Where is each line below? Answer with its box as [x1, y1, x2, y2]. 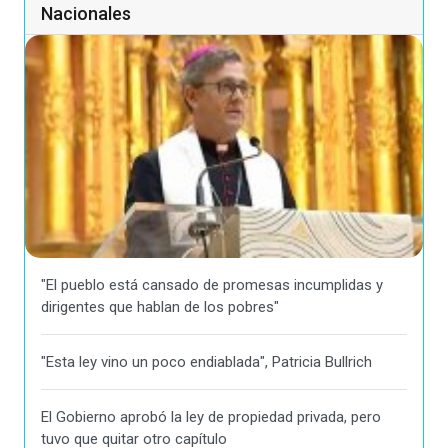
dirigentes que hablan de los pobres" [41, 297, 279, 316]
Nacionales [41, 3, 131, 25]
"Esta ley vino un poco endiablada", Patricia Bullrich [41, 352, 372, 371]
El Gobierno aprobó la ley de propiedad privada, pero [41, 407, 381, 426]
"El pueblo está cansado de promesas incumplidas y [41, 275, 383, 294]
